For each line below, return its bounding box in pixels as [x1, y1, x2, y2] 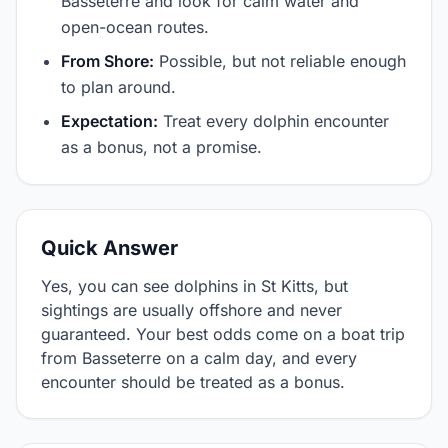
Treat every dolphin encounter [163, 111, 389, 131]
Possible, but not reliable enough [159, 51, 406, 71]
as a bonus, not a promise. [61, 137, 262, 157]
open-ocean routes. [61, 17, 209, 37]
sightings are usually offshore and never [41, 300, 342, 320]
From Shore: [61, 51, 154, 71]
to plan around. [61, 77, 176, 97]
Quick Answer [41, 236, 178, 260]
